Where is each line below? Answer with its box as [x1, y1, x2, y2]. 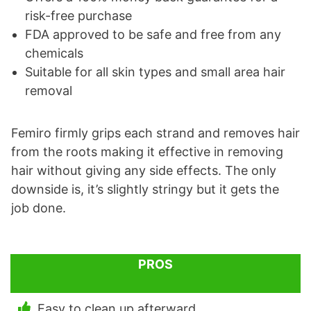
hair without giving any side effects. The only [11, 162, 276, 178]
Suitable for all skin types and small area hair [25, 64, 285, 79]
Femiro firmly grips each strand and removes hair [11, 125, 300, 140]
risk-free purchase [25, 8, 132, 23]
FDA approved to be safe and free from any [25, 26, 281, 42]
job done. [11, 200, 66, 215]
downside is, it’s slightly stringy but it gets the [11, 181, 279, 196]
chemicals [25, 45, 83, 60]
